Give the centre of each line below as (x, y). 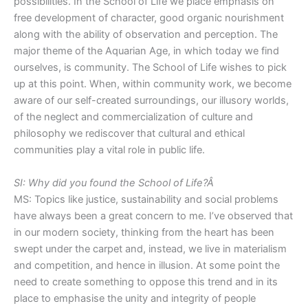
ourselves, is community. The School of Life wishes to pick (150, 68)
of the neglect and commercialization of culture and (133, 117)
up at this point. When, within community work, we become (153, 84)
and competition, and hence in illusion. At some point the (147, 265)
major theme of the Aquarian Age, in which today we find (146, 51)
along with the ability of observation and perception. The (146, 35)
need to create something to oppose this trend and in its (146, 282)
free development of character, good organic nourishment (149, 18)
